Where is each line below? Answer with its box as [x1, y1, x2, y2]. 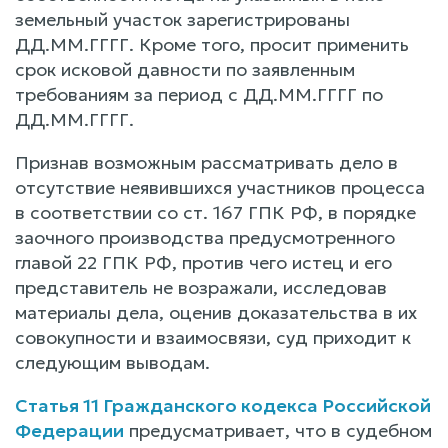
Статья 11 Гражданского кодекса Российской [15, 393, 431, 417]
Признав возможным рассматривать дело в [15, 150, 398, 174]
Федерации [15, 418, 124, 442]
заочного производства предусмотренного [15, 225, 395, 249]
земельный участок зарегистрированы [15, 7, 350, 31]
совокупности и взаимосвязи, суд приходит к [15, 325, 411, 349]
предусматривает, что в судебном [124, 418, 432, 442]
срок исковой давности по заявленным [15, 57, 355, 81]
